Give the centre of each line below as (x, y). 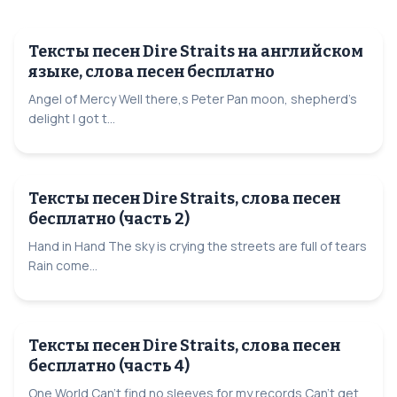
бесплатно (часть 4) (109, 366)
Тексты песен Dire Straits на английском (196, 51)
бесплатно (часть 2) (109, 218)
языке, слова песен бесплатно (152, 71)
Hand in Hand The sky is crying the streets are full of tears (198, 245)
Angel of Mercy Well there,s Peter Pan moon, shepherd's (193, 98)
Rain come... (63, 265)
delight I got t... (72, 118)
